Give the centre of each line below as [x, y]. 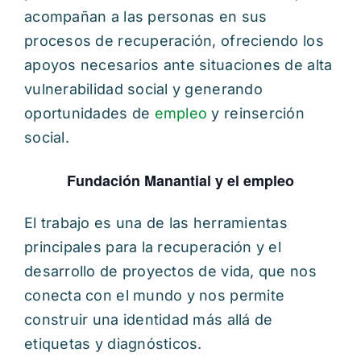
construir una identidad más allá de [149, 319]
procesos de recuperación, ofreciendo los [174, 40]
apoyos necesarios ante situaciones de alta [178, 64]
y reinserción [256, 113]
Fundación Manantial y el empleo [180, 180]
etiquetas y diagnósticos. [113, 343]
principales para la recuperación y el [153, 247]
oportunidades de [89, 113]
